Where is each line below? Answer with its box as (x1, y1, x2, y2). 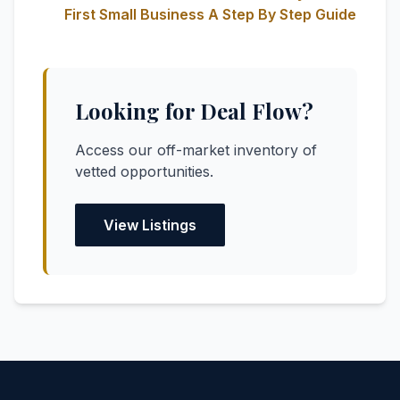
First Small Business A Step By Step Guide (64, 5, 356, 23)
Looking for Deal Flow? (75, 96, 313, 125)
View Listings (104, 216, 196, 234)
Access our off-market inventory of (75, 141, 317, 159)
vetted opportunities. (75, 162, 213, 180)
